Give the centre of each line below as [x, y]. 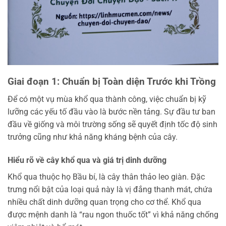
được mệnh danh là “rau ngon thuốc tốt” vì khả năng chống [113, 214]
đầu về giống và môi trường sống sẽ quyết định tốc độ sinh [112, 124]
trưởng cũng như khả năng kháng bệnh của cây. [93, 137]
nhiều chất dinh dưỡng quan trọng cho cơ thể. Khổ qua [104, 202]
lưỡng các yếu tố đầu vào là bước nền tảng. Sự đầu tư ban [111, 111]
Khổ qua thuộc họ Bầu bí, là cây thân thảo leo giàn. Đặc [106, 177]
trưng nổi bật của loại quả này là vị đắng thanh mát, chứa [110, 189]
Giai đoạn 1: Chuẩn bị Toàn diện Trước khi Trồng [112, 82]
